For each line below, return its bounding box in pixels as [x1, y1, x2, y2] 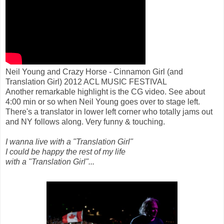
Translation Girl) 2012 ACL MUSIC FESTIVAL [5, 77, 167, 86]
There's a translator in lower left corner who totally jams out [5, 107, 212, 116]
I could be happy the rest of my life [5, 147, 125, 156]
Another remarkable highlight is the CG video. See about [5, 87, 205, 96]
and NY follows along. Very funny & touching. [5, 117, 165, 126]
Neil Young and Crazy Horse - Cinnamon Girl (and [5, 67, 183, 76]
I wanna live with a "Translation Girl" [5, 137, 133, 146]
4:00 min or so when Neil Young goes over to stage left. [5, 97, 200, 106]
